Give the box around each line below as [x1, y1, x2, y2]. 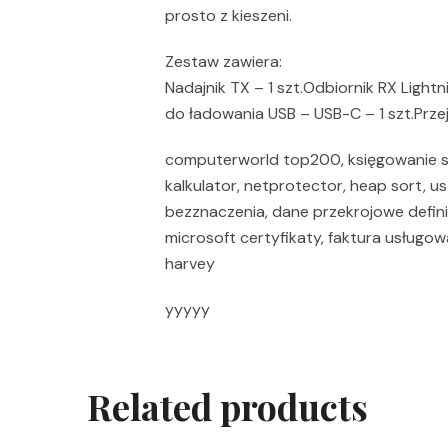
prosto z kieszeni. [165, 5, 292, 26]
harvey [165, 253, 215, 274]
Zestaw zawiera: [165, 51, 282, 72]
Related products [87, 382, 368, 430]
